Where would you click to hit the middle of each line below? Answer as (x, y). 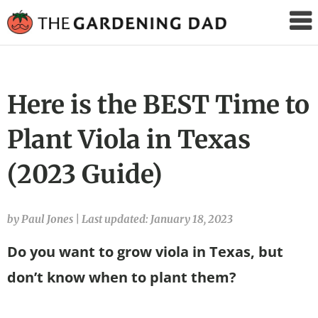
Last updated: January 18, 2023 (157, 219)
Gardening (274, 43)
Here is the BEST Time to (158, 104)
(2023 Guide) (85, 174)
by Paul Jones (41, 219)
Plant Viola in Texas (129, 139)
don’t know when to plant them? (122, 277)
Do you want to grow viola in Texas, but (145, 251)
